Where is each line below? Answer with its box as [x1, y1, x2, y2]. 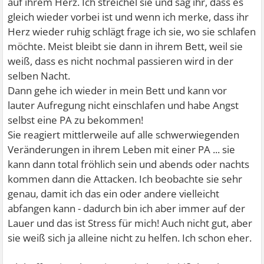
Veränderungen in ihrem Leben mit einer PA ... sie [8, 143, 236, 157]
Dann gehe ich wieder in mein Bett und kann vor [8, 84, 227, 98]
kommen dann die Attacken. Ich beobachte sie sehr [8, 172, 243, 186]
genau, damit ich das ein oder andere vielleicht [8, 187, 220, 201]
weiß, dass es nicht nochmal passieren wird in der [8, 54, 234, 68]
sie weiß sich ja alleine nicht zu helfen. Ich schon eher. [8, 231, 252, 245]
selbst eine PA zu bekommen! [8, 113, 144, 127]
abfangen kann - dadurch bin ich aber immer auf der [8, 202, 246, 216]
